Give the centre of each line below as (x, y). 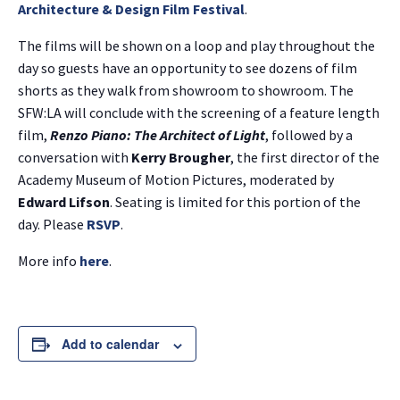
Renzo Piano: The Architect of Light (158, 135)
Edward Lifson (64, 202)
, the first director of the (305, 158)
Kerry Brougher (181, 158)
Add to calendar (110, 344)
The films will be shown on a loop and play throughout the (196, 46)
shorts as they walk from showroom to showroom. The (186, 91)
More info (49, 261)
